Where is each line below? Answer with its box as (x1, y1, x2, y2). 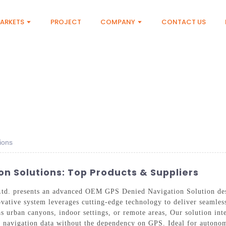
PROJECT (50, 17, 82, 27)
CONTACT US (161, 17, 206, 27)
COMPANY (100, 17, 136, 27)
